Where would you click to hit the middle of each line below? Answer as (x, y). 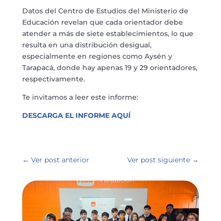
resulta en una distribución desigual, (87, 45)
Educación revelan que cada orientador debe (102, 22)
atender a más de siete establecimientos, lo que (108, 33)
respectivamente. (53, 79)
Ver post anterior (60, 160)
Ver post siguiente (159, 160)
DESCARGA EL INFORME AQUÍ (76, 115)
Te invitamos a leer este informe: (80, 97)
